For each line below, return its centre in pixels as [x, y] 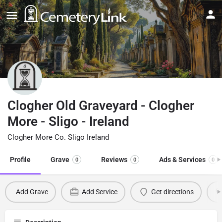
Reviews [114, 159]
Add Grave [32, 192]
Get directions [172, 192]
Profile [20, 159]
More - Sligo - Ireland [68, 121]
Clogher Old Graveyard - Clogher [101, 105]
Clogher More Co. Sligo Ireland [58, 137]
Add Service [99, 192]
